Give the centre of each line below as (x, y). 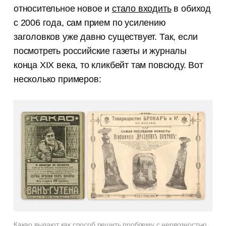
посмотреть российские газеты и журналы (100, 51)
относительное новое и (63, 8)
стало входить (142, 8)
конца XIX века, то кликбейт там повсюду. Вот (108, 65)
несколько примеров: (57, 79)
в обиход (191, 8)
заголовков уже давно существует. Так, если (106, 37)
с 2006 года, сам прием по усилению (90, 22)
